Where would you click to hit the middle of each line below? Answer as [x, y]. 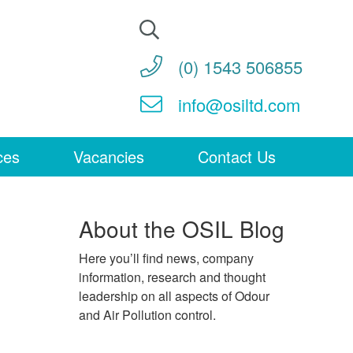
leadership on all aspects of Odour [174, 295]
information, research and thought [172, 277]
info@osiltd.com [239, 104]
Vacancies [109, 156]
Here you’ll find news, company [166, 258]
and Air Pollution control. [147, 314]
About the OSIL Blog [182, 228]
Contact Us [237, 156]
